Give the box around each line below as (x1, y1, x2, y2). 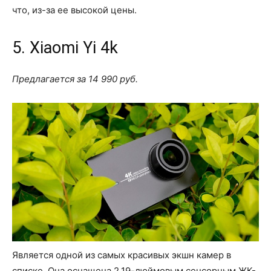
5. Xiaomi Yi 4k (12, 38, 118, 57)
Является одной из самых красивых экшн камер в (12, 249, 231, 261)
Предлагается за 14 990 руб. (12, 73, 138, 85)
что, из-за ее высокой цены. (12, 4, 137, 16)
